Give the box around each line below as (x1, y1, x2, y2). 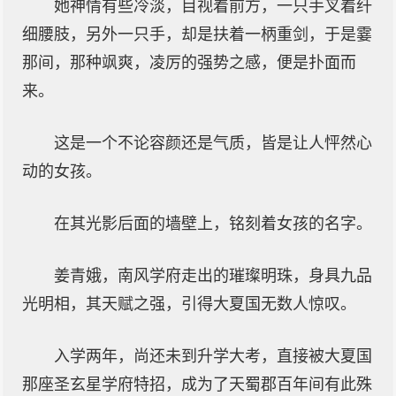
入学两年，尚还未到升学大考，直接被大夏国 (54, 347, 372, 365)
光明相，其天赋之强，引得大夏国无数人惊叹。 (22, 295, 356, 313)
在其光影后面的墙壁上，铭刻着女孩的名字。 (54, 215, 372, 232)
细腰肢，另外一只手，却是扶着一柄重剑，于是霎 (22, 26, 372, 43)
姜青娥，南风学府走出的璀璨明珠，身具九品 (54, 267, 372, 285)
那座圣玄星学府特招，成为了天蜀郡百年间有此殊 (22, 376, 372, 393)
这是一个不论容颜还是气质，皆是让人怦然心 (54, 134, 372, 152)
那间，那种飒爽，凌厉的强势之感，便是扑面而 (22, 54, 356, 72)
